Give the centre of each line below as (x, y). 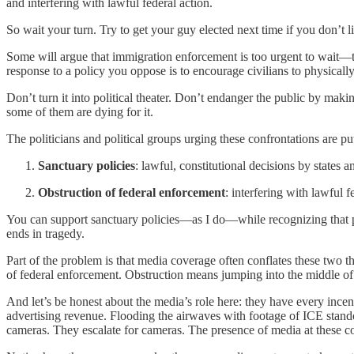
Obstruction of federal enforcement (132, 193)
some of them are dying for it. (80, 112)
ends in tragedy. (45, 234)
